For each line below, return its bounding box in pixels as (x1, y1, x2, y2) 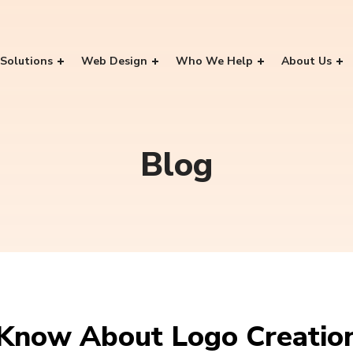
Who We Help (176, 53, 253, 69)
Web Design (81, 53, 147, 69)
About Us (281, 53, 332, 69)
